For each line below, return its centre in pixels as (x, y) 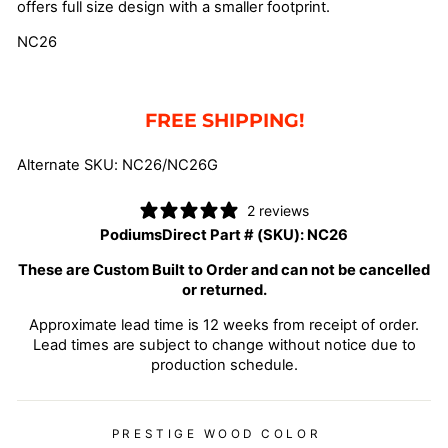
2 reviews (278, 210)
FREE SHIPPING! (224, 120)
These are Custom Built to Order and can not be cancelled (224, 270)
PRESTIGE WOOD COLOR (216, 434)
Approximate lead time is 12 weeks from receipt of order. (224, 325)
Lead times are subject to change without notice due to (224, 345)
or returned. (224, 290)
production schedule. (224, 365)
